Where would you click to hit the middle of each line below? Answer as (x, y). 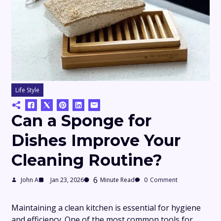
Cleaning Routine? (87, 160)
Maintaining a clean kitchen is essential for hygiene (106, 207)
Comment (164, 180)
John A (30, 180)
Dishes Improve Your (96, 140)
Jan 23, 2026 (67, 180)
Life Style (27, 90)
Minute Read (117, 180)
